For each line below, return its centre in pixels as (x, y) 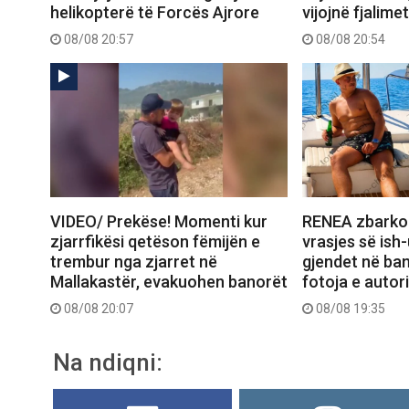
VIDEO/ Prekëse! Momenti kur (159, 221)
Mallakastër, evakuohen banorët (169, 281)
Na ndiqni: (108, 362)
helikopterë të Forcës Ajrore (155, 13)
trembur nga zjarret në (134, 261)
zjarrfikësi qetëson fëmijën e (155, 241)
